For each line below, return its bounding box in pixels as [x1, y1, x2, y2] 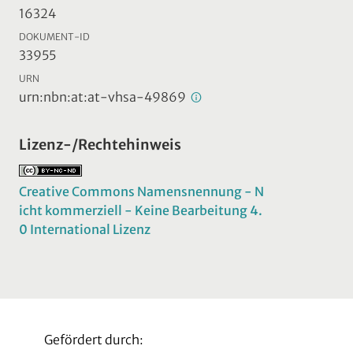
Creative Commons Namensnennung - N [19, 183, 264, 199]
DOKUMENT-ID [19, 30, 90, 43]
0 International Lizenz [19, 221, 150, 237]
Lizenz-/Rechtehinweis [19, 135, 181, 154]
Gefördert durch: [44, 332, 143, 347]
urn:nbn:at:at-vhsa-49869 [19, 88, 188, 105]
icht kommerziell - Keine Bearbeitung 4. [19, 202, 262, 218]
